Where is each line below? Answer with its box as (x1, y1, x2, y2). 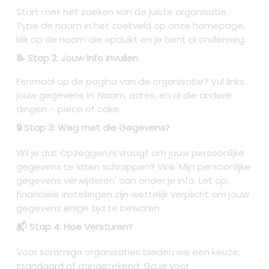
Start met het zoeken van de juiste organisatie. (16, 5, 229, 19)
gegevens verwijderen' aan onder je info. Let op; (16, 174, 229, 187)
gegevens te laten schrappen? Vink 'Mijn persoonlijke (16, 160, 251, 174)
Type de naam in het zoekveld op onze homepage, (16, 19, 246, 32)
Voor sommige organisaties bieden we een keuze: (16, 246, 241, 259)
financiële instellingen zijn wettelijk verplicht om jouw (16, 188, 250, 201)
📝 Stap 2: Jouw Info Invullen (16, 52, 139, 65)
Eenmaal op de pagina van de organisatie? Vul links (16, 75, 245, 88)
